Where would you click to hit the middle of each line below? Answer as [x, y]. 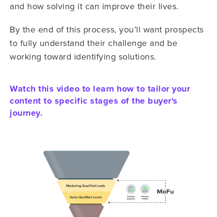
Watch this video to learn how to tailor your [100, 89]
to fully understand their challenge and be [93, 43]
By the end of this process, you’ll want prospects [107, 30]
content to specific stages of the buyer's [94, 101]
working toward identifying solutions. [83, 57]
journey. [26, 113]
